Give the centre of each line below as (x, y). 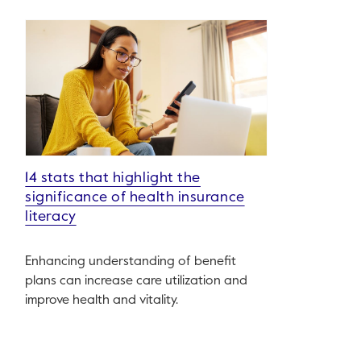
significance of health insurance (135, 198)
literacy (51, 217)
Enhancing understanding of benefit (131, 262)
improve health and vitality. (102, 301)
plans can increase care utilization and (137, 282)
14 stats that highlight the (113, 178)
